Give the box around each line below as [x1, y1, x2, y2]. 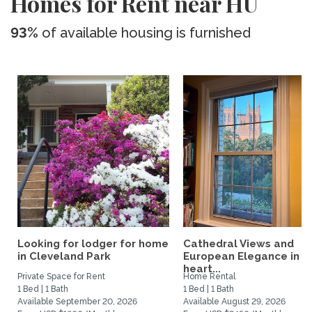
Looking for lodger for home [17, 237, 169, 250]
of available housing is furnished [38, 24, 251, 41]
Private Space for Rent [17, 272, 105, 281]
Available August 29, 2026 [183, 297, 286, 306]
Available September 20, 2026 [17, 297, 137, 306]
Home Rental [183, 272, 235, 281]
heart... [183, 263, 221, 275]
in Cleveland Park [17, 250, 111, 263]
